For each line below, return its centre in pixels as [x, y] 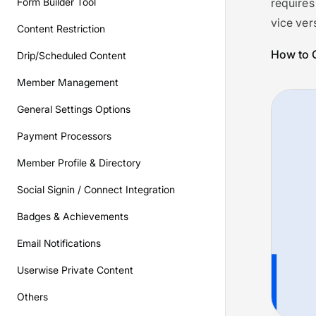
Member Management [68, 82]
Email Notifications [59, 243]
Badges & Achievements [73, 216]
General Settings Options [74, 109]
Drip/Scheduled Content [72, 55]
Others [32, 297]
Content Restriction [61, 29]
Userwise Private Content [75, 270]
